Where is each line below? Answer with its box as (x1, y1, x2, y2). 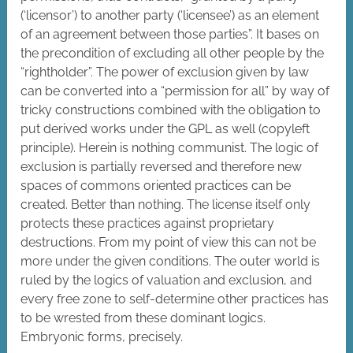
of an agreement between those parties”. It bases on (20, 27, 320, 43)
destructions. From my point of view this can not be (20, 235, 317, 251)
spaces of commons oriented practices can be (20, 178, 292, 194)
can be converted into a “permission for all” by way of (20, 84, 330, 99)
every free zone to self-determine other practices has (20, 292, 329, 307)
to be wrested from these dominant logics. (20, 310, 266, 326)
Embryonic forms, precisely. (20, 329, 184, 345)
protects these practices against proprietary (20, 216, 275, 232)
